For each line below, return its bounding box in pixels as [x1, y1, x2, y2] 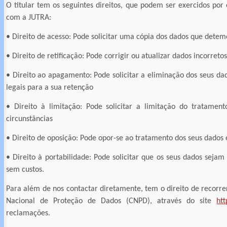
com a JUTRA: [6, 13, 51, 22]
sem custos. [6, 165, 44, 174]
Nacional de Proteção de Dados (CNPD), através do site [6, 197, 217, 205]
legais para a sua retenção [6, 83, 93, 92]
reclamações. [6, 209, 50, 217]
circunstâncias [6, 115, 53, 123]
